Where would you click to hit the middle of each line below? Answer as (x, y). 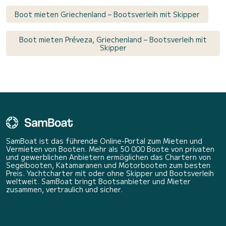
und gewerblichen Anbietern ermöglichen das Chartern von (108, 157)
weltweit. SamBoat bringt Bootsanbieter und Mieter (98, 181)
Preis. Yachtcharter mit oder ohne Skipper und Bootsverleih (110, 173)
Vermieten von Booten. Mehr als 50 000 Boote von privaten (110, 149)
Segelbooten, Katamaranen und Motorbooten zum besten (108, 165)
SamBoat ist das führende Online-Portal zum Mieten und (104, 141)
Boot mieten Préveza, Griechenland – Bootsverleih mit (113, 40)
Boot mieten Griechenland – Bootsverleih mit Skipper (107, 14)
